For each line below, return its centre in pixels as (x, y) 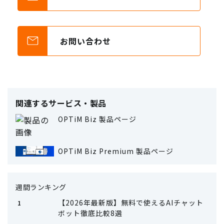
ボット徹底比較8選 (90, 213)
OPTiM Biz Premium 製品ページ (115, 151)
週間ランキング (41, 187)
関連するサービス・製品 (61, 103)
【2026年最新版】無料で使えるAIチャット (130, 202)
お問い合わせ (86, 41)
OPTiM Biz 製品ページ (97, 119)
